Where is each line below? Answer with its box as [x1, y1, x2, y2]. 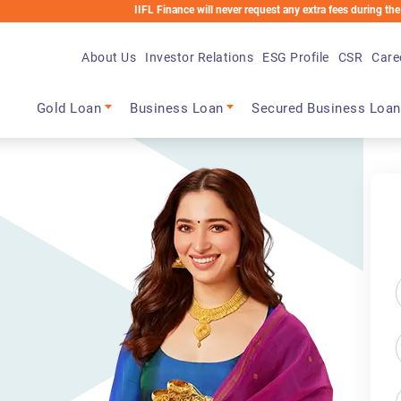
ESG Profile [262, 49, 329, 64]
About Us [81, 49, 137, 64]
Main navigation [30, 79, 184, 105]
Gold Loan [36, 100, 102, 117]
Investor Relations [145, 49, 254, 64]
